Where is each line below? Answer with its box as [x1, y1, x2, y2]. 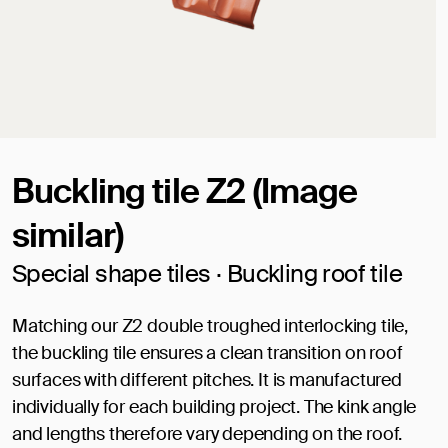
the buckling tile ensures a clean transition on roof [12, 340, 403, 365]
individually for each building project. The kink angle [12, 394, 417, 419]
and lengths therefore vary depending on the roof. [12, 421, 403, 446]
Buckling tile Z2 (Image [12, 168, 358, 214]
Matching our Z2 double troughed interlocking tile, [12, 313, 409, 338]
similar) [12, 212, 124, 258]
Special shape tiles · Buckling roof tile [12, 257, 402, 289]
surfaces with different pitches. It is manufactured [12, 367, 402, 392]
